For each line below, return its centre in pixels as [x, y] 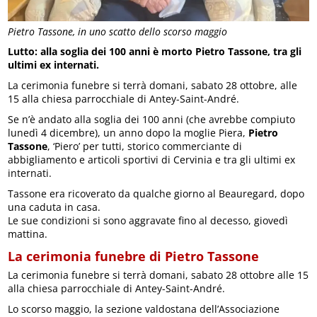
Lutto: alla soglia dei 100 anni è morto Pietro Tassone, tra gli [155, 52]
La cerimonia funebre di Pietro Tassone [134, 257]
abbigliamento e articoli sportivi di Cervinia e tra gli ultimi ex [152, 160]
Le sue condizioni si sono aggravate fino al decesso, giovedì [148, 221]
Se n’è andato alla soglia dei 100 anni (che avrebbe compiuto [152, 120]
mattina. [28, 234]
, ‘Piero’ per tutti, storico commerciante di [145, 146]
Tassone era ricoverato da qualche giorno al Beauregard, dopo [156, 194]
